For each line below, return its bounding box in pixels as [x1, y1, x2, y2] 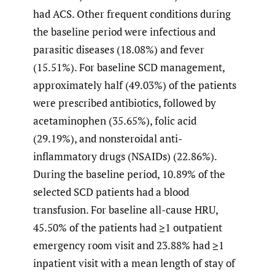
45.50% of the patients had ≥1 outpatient [33, 220, 222, 234]
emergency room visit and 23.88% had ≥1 [33, 238, 224, 252]
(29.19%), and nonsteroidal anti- [33, 131, 182, 145]
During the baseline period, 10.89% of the [33, 166, 225, 181]
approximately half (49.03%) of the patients [33, 77, 236, 92]
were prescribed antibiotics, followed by [33, 95, 216, 110]
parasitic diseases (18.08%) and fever [33, 42, 204, 56]
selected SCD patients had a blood [33, 184, 189, 199]
